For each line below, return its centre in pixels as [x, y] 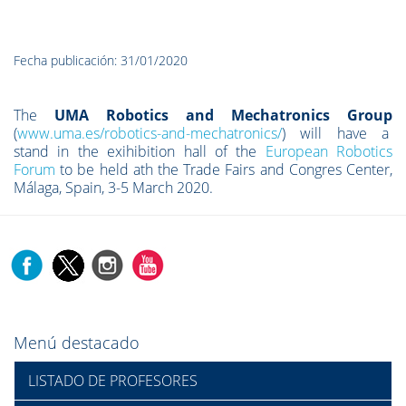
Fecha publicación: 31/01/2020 [101, 60]
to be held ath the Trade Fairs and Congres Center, [224, 169]
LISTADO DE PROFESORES [113, 381]
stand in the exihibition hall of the [140, 151]
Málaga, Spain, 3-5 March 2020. [113, 188]
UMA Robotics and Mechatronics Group [223, 115]
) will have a [337, 133]
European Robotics [329, 151]
